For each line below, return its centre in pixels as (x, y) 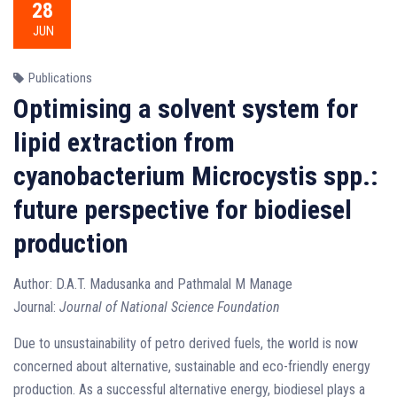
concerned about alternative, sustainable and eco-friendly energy (192, 366)
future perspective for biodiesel (183, 210)
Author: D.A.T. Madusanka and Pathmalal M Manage (153, 284)
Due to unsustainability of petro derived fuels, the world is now (186, 343)
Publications (60, 78)
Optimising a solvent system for (186, 109)
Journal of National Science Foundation (170, 307)
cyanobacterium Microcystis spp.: (196, 176)
